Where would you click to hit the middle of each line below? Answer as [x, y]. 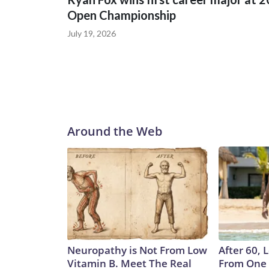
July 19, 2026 [92, 34]
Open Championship [122, 15]
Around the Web [115, 131]
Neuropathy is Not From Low [137, 250]
